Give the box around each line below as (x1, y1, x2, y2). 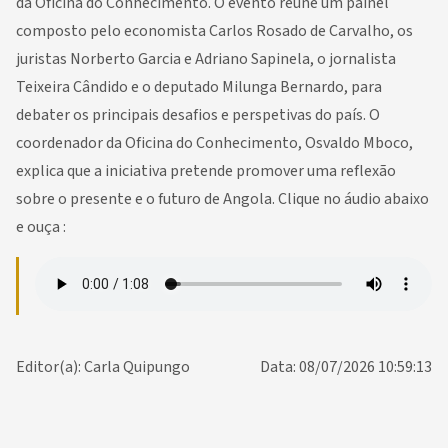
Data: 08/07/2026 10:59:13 (260, 356, 432, 378)
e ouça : (16, 216, 66, 238)
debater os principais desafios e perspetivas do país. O (16, 104, 380, 126)
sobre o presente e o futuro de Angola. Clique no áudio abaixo (16, 188, 429, 210)
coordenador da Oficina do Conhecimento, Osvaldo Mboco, (16, 132, 413, 154)
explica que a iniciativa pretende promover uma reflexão (16, 160, 396, 182)
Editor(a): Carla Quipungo (16, 356, 190, 378)
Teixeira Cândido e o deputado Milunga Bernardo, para (16, 76, 382, 98)
